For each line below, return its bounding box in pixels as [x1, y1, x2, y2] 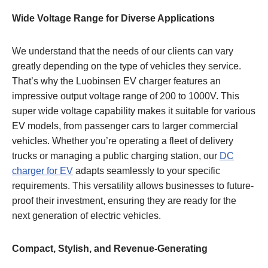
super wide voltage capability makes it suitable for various [12, 105, 255, 116]
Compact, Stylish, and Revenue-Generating [12, 243, 208, 254]
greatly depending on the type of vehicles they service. [12, 60, 241, 71]
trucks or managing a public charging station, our [12, 150, 220, 161]
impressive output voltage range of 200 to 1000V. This [12, 90, 239, 101]
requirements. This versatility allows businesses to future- [12, 180, 254, 191]
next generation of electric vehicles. [12, 210, 161, 221]
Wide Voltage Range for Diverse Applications [12, 13, 215, 23]
